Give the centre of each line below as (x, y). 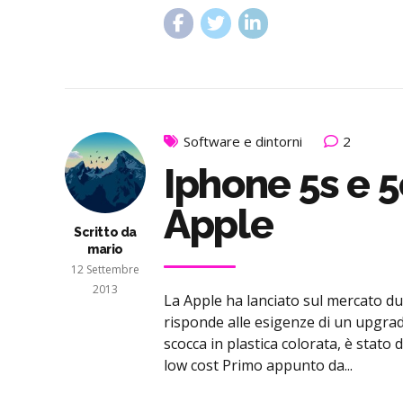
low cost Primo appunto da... (258, 365)
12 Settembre (105, 270)
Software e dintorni (243, 142)
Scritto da (105, 233)
